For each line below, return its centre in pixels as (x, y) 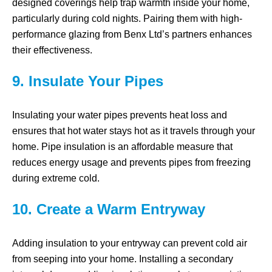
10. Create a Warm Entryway (109, 209)
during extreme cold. (56, 178)
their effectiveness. (52, 50)
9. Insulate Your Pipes (88, 81)
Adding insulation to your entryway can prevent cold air (130, 243)
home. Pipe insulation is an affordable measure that (122, 147)
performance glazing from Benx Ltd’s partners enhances (132, 34)
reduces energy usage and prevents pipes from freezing (131, 162)
